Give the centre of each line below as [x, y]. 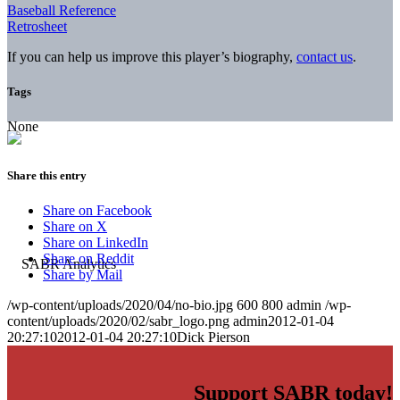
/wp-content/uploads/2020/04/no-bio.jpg [120, 305]
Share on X [75, 227]
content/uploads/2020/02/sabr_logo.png [118, 321]
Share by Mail [83, 275]
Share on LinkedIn [96, 243]
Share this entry [47, 176]
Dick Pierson [213, 337]
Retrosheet [37, 26]
